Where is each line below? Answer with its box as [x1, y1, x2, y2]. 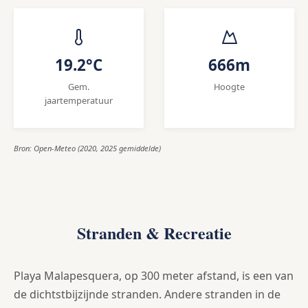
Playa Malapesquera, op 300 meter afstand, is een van [14, 268, 294, 284]
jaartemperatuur [45, 94, 113, 107]
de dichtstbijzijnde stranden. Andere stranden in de [14, 287, 280, 302]
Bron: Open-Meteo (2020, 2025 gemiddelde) [14, 143, 161, 154]
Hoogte [214, 80, 245, 93]
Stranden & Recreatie [76, 221, 232, 245]
